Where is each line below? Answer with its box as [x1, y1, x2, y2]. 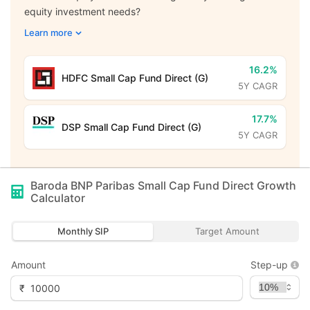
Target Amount [194, 226, 259, 237]
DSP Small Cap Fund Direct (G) [62, 120, 201, 133]
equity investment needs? [24, 6, 140, 17]
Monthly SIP [57, 226, 109, 237]
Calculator [30, 191, 85, 205]
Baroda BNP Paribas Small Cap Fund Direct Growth [30, 179, 296, 192]
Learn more [24, 27, 73, 38]
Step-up [250, 259, 288, 271]
